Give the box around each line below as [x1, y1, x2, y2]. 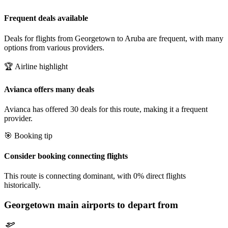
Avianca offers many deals [4, 84, 94, 94]
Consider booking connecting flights [4, 151, 128, 160]
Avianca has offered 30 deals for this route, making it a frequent [4, 105, 208, 114]
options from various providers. [4, 43, 104, 52]
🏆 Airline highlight [4, 62, 68, 71]
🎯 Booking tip [4, 131, 52, 140]
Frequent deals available [4, 14, 88, 23]
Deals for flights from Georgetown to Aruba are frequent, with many [4, 34, 223, 43]
